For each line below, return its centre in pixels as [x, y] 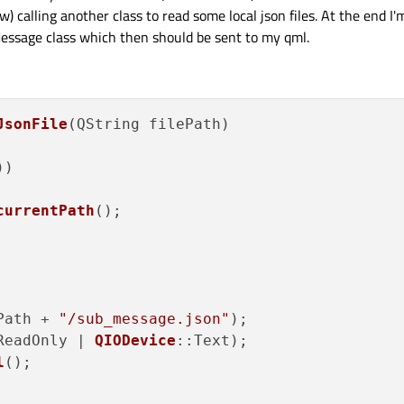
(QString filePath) [149, 124]
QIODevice [135, 341]
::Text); [212, 341]
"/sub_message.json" [144, 319]
